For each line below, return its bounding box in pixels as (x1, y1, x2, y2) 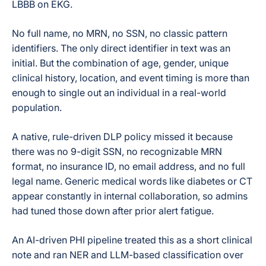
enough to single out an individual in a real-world (12, 87, 226, 99)
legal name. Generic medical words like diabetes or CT (12, 175, 252, 187)
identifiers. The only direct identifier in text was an (12, 42, 230, 54)
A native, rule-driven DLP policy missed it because (12, 131, 233, 142)
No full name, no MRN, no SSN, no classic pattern (12, 27, 227, 39)
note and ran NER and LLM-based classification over (12, 249, 243, 261)
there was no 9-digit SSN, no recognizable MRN (12, 145, 222, 157)
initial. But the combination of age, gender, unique (12, 57, 229, 69)
